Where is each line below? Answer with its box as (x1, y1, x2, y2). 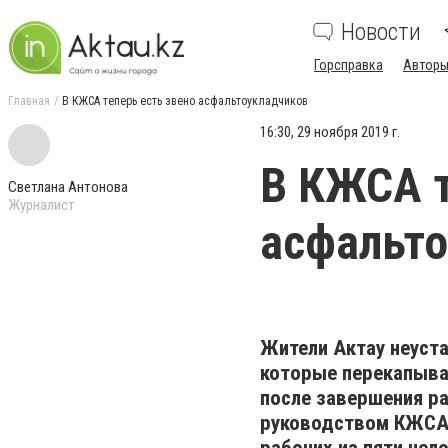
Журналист (8, 196, 75, 214)
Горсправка (314, 57, 383, 73)
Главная (8, 94, 50, 108)
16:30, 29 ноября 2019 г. (260, 123, 400, 141)
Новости (341, 18, 421, 46)
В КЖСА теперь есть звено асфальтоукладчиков (62, 94, 308, 108)
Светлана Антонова (8, 178, 128, 196)
